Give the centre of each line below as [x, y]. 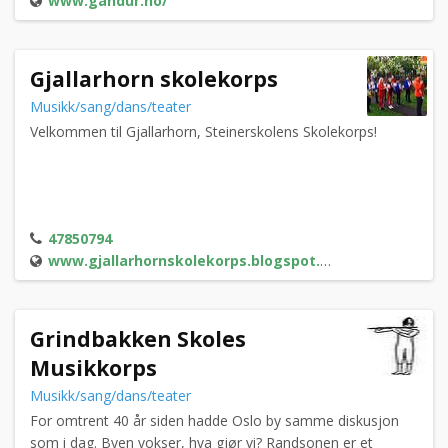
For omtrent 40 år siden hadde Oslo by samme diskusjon [214, 421]
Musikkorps [93, 368]
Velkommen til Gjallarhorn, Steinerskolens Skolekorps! [203, 132]
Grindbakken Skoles [138, 339]
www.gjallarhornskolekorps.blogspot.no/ [184, 261]
